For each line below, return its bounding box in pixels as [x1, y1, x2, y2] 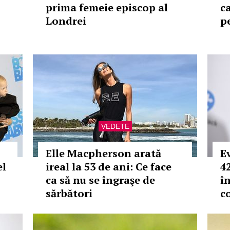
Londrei [46, 14, 86, 28]
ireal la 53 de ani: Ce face [46, 160, 171, 174]
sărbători [46, 186, 92, 200]
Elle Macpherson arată [46, 146, 161, 160]
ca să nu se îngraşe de [46, 173, 155, 187]
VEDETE [101, 122, 129, 130]
